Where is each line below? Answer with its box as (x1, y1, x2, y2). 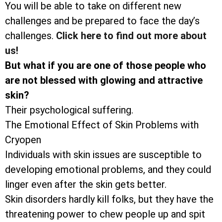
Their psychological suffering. (5, 104, 133, 116)
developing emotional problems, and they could (5, 164, 211, 176)
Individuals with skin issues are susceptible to (5, 149, 202, 161)
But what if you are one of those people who (5, 59, 206, 72)
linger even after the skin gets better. (5, 178, 166, 191)
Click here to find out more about (56, 30, 207, 42)
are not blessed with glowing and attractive (5, 74, 203, 87)
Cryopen (5, 134, 41, 146)
